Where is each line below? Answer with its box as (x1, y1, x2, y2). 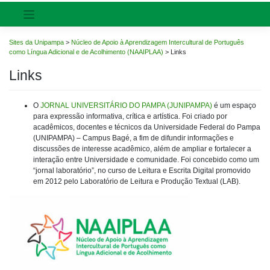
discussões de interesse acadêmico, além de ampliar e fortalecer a (33, 145, 251, 154)
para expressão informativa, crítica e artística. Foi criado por (33, 112, 227, 121)
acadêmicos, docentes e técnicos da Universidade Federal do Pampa (33, 123, 260, 132)
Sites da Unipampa (9, 38, 64, 46)
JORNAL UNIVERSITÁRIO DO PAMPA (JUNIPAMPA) (39, 101, 212, 110)
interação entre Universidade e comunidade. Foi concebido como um (33, 155, 259, 165)
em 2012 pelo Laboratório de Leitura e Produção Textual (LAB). (33, 177, 240, 186)
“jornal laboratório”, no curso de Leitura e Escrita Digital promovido (33, 166, 251, 175)
